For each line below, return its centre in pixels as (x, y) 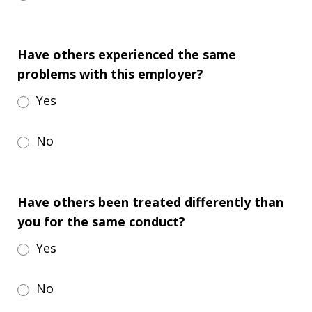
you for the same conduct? (101, 221)
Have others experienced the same (127, 54)
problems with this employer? (110, 74)
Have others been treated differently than (150, 202)
